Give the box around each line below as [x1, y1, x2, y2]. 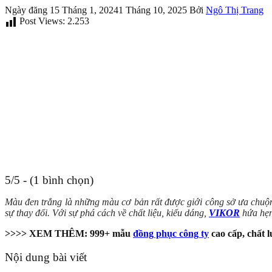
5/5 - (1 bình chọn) [5, 173, 93, 186]
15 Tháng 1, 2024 [50, 4, 118, 15]
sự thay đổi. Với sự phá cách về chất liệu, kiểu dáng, [5, 207, 209, 218]
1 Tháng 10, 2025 [118, 4, 187, 15]
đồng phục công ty [133, 228, 209, 239]
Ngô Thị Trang [206, 4, 263, 15]
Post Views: [19, 15, 65, 26]
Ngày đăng [5, 4, 50, 15]
